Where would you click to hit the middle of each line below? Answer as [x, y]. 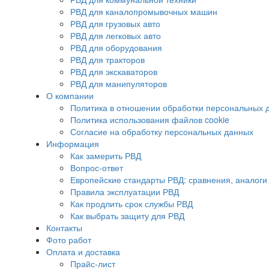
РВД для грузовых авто [115, 23]
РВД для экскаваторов [114, 71]
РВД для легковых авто [116, 35]
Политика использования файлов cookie [150, 119]
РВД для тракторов [107, 59]
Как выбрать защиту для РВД [127, 216]
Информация [73, 144]
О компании [70, 95]
